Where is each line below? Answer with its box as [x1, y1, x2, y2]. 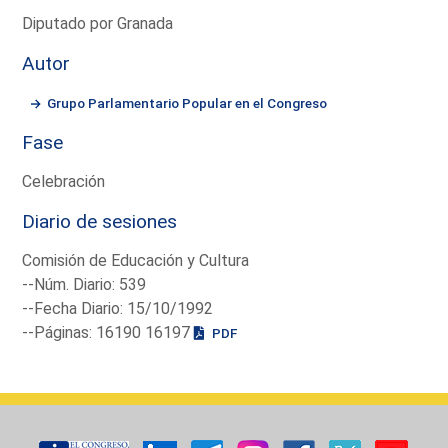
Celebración [22, 171, 106, 191]
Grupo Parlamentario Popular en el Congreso [47, 94, 328, 111]
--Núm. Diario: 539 [22, 274, 147, 294]
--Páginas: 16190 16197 [22, 322, 195, 342]
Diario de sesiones [22, 209, 178, 233]
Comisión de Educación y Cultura [22, 250, 250, 270]
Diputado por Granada [22, 13, 174, 33]
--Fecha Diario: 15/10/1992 [22, 298, 214, 318]
